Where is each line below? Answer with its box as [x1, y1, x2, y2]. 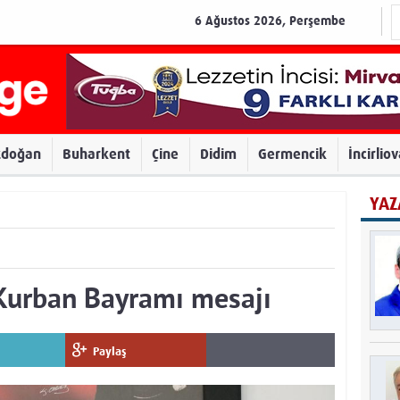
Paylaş [93, 345, 127, 358]
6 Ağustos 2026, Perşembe [195, 13, 346, 29]
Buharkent [62, 146, 130, 162]
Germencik [258, 146, 327, 162]
